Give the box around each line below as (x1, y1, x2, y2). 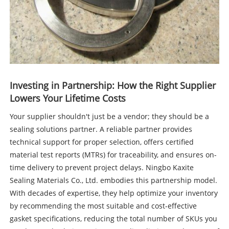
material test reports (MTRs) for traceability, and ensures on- (9, 149, 217, 159)
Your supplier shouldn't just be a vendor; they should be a (9, 111, 209, 121)
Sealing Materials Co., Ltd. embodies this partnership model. (9, 175, 217, 185)
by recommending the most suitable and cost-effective (9, 200, 197, 211)
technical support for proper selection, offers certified (9, 136, 194, 147)
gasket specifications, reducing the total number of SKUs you (9, 213, 217, 223)
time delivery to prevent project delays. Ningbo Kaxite (9, 162, 194, 172)
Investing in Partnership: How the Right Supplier (9, 79, 216, 91)
